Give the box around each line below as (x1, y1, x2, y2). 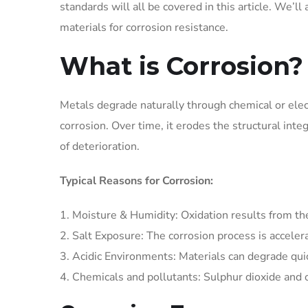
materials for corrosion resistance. (60, 20, 228, 35)
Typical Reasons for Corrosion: (60, 173, 213, 188)
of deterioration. (60, 139, 140, 154)
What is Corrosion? (60, 51, 303, 81)
